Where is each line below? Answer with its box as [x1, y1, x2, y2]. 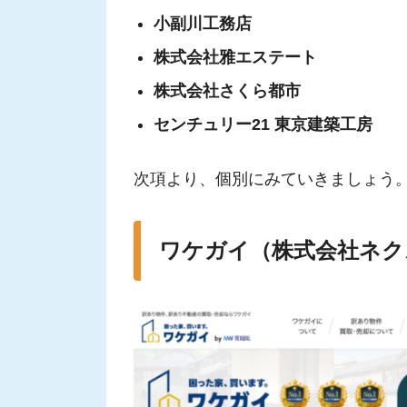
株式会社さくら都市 [153, 82, 301, 101]
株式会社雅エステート [153, 48, 317, 67]
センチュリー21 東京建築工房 [153, 115, 372, 134]
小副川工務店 [153, 15, 252, 34]
